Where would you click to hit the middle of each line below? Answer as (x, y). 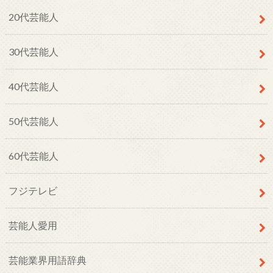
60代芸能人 (33, 155)
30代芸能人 (33, 51)
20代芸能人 (33, 16)
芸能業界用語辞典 (47, 260)
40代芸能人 (33, 86)
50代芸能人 (33, 121)
